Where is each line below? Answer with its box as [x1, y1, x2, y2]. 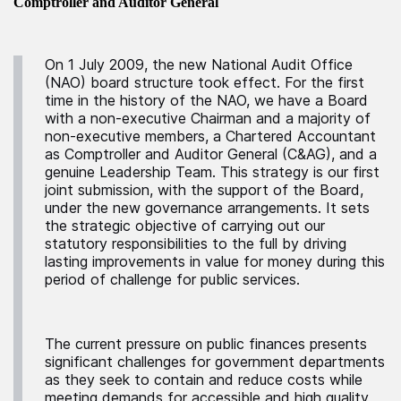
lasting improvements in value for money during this [45, 252, 385, 270]
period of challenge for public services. [45, 269, 300, 288]
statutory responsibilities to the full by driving [45, 234, 346, 252]
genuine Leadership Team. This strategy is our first [45, 162, 380, 181]
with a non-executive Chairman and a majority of [45, 108, 371, 127]
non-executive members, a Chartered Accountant [45, 126, 376, 145]
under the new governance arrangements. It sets [45, 198, 370, 217]
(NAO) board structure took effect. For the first [45, 73, 364, 91]
